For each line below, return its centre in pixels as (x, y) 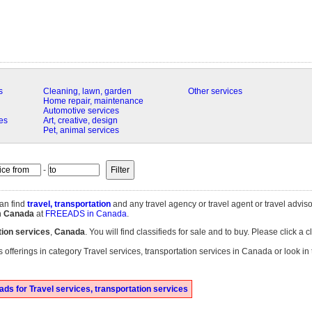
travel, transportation (69, 204)
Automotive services (81, 111)
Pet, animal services (81, 130)
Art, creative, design (80, 120)
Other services (215, 91)
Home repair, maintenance (93, 101)
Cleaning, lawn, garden (87, 91)
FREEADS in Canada (86, 214)
